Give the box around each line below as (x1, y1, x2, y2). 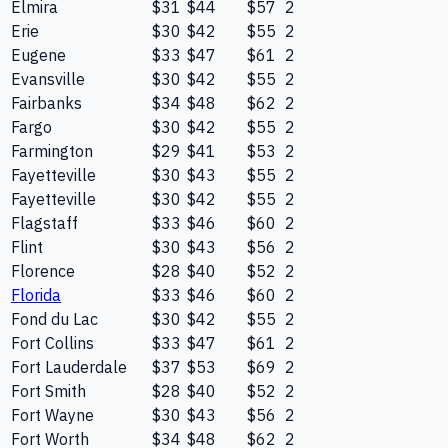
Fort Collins (11, 333, 94, 354)
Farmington (11, 141, 93, 162)
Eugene (11, 45, 66, 66)
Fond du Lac (11, 309, 98, 330)
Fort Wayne (11, 405, 94, 426)
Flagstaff (11, 213, 78, 234)
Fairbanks (11, 93, 82, 114)
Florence (11, 261, 75, 282)
